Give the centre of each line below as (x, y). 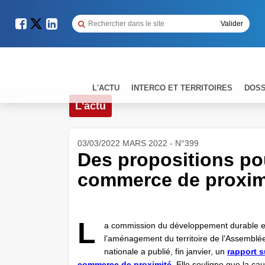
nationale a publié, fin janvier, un (166, 251)
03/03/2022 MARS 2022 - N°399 (138, 143)
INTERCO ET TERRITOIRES (182, 88)
